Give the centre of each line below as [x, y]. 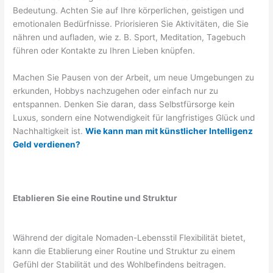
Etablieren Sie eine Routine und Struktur [95, 198]
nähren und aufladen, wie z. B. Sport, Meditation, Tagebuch [129, 37]
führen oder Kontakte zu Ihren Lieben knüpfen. [104, 50]
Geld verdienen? [47, 144]
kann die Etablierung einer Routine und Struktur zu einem [124, 251]
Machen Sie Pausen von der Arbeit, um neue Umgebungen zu [134, 77]
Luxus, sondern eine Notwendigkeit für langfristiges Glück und [134, 117]
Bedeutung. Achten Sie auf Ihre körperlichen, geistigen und [129, 10]
